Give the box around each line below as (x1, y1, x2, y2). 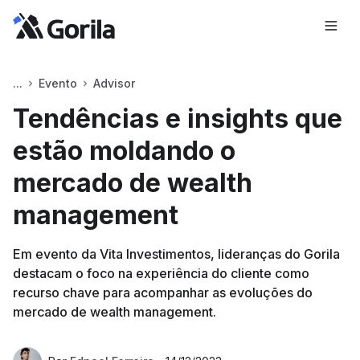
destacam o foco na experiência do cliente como (13, 265, 309, 281)
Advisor (93, 76, 135, 90)
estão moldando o (13, 135, 235, 166)
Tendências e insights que (13, 103, 342, 134)
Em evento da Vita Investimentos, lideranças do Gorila (13, 246, 340, 262)
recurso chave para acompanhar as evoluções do (13, 284, 313, 301)
